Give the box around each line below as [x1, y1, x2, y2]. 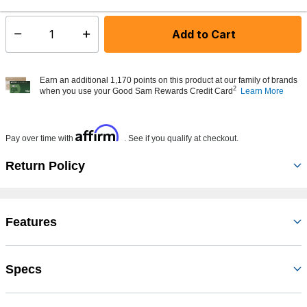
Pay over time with [5, 133, 75, 143]
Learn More [241, 86, 284, 96]
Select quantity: [5, 34, 68, 45]
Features [5, 214, 57, 229]
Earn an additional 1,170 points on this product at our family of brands [40, 75, 297, 85]
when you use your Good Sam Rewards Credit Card [40, 86, 233, 96]
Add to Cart [172, 27, 236, 41]
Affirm [75, 123, 119, 143]
